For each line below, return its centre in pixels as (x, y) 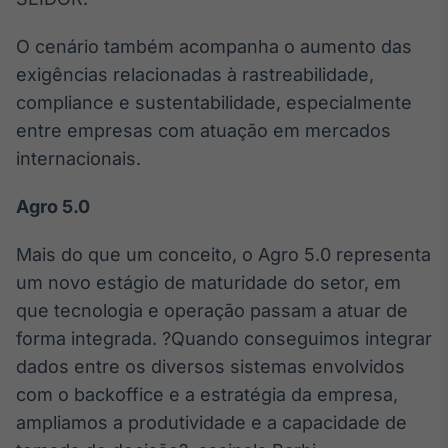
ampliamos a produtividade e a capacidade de (211, 422)
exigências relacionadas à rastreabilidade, (195, 74)
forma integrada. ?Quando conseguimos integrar (224, 338)
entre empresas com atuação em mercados (203, 130)
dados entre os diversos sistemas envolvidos (210, 366)
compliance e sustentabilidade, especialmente (214, 102)
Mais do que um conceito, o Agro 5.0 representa (223, 254)
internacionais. (78, 158)
